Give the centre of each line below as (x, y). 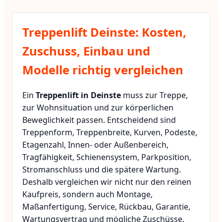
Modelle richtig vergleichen (103, 69)
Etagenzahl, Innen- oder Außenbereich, (95, 144)
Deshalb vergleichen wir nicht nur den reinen (107, 182)
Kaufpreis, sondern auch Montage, (87, 194)
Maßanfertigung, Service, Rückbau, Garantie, (106, 206)
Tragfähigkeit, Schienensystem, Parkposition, (107, 157)
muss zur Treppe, (154, 95)
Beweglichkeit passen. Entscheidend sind (99, 120)
